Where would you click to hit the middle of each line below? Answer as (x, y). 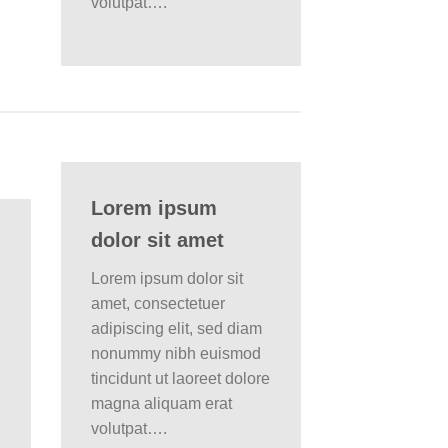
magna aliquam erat (161, 403)
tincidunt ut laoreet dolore (180, 378)
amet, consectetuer (158, 303)
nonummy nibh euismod (176, 353)
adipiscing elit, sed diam (176, 328)
